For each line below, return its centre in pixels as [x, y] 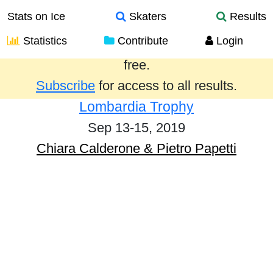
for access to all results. [166, 86]
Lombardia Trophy [136, 107]
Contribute [141, 41]
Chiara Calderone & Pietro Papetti [136, 148]
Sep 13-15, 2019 [136, 128]
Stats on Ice [36, 16]
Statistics [44, 41]
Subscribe [66, 86]
